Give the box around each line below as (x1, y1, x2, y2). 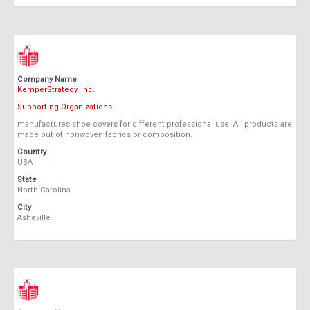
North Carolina (17, 185, 71, 195)
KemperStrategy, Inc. (17, 85, 95, 95)
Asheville (17, 213, 51, 223)
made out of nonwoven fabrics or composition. (17, 130, 192, 140)
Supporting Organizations (17, 102, 112, 112)
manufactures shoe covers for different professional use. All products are (17, 120, 292, 129)
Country (17, 147, 46, 157)
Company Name (17, 75, 77, 84)
